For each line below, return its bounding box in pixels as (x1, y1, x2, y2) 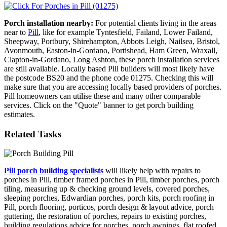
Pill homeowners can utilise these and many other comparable (4, 91, 201, 100)
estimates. (4, 109, 35, 119)
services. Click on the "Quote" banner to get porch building (4, 100, 194, 109)
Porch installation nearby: (4, 18, 93, 27)
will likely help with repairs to (103, 166, 201, 175)
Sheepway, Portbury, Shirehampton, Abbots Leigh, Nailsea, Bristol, (4, 36, 220, 46)
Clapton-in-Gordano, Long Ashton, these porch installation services (4, 55, 219, 64)
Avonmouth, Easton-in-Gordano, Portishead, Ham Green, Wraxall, (4, 46, 217, 55)
